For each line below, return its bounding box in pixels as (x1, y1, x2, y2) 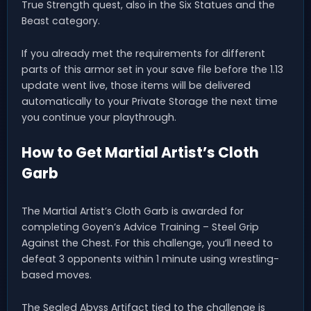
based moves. (22, 268, 92, 283)
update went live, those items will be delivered (22, 78, 251, 93)
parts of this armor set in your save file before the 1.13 (22, 62, 283, 77)
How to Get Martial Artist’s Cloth (22, 142, 259, 163)
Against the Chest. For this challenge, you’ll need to (22, 236, 273, 251)
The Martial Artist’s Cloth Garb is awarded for (22, 204, 244, 219)
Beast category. (22, 14, 100, 28)
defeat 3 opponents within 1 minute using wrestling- (22, 252, 279, 267)
